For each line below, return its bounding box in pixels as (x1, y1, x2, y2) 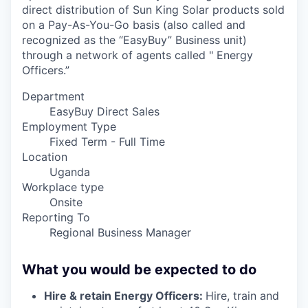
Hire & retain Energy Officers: (44, 289, 206, 302)
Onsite (49, 195, 82, 209)
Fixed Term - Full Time (49, 135, 165, 148)
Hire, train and (206, 289, 279, 302)
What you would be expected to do (22, 261, 256, 278)
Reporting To (22, 210, 90, 224)
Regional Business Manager (49, 225, 191, 239)
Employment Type (22, 120, 116, 133)
